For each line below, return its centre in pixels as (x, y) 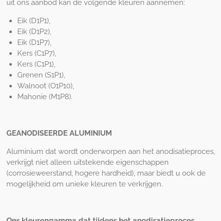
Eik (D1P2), (34, 31)
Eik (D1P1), (34, 20)
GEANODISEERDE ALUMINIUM (59, 133)
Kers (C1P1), (36, 64)
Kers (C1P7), (37, 53)
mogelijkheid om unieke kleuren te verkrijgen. (84, 184)
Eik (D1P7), (34, 42)
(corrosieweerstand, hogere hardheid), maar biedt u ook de (106, 173)
